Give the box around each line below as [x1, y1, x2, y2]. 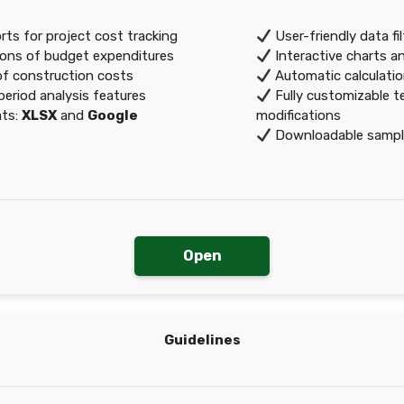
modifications [256, 107, 341, 124]
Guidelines [163, 332, 241, 348]
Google [87, 107, 139, 124]
